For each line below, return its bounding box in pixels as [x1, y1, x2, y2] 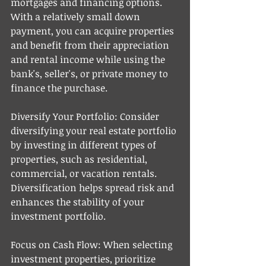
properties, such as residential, [11, 152, 150, 166]
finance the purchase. [11, 81, 110, 94]
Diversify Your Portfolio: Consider [11, 109, 161, 123]
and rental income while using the [11, 52, 167, 66]
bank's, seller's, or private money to [11, 66, 170, 80]
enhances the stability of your [11, 195, 147, 208]
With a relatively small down [11, 9, 142, 23]
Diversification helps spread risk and [11, 180, 176, 194]
